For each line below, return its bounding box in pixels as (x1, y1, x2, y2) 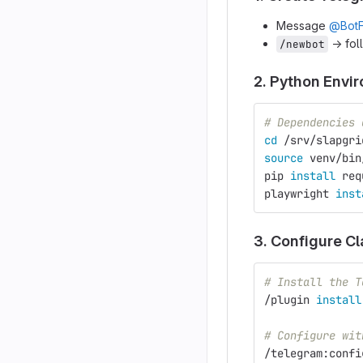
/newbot (280, 36, 325, 51)
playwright (264, 186, 335, 201)
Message (276, 18, 329, 32)
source (264, 150, 310, 165)
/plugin (264, 292, 316, 307)
